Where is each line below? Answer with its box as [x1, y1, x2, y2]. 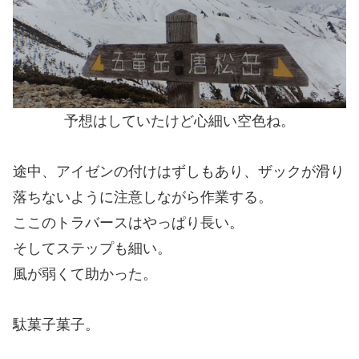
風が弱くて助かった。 [13, 266, 157, 283]
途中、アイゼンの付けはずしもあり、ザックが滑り [13, 163, 345, 180]
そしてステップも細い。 [13, 240, 171, 257]
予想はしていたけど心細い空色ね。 [64, 113, 295, 130]
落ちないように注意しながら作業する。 [13, 189, 272, 206]
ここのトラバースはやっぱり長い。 [13, 215, 244, 232]
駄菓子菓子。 [13, 316, 99, 333]
